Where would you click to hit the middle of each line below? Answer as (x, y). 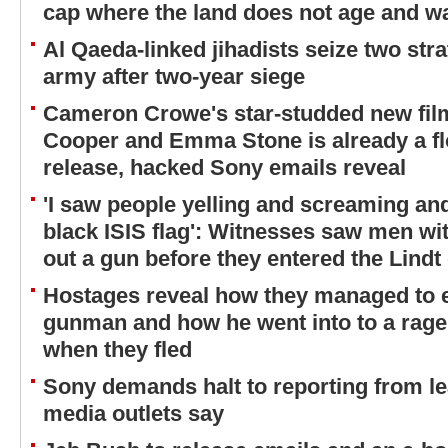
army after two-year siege (174, 76)
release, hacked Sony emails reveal (224, 167)
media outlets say (133, 413)
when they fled (117, 349)
